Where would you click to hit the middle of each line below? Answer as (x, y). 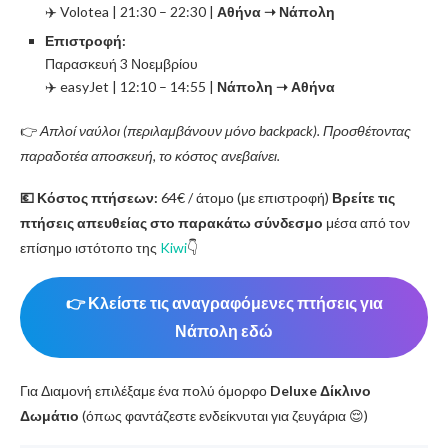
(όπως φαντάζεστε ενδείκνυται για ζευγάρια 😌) (223, 415)
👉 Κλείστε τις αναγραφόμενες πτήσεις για (224, 303)
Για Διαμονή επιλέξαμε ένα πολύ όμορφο (145, 390)
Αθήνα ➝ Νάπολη (276, 11)
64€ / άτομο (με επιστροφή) (245, 197)
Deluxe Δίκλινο (320, 390)
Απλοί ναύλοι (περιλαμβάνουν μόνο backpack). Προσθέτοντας (225, 130)
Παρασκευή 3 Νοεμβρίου (121, 63)
